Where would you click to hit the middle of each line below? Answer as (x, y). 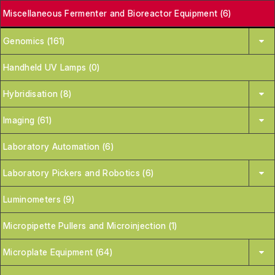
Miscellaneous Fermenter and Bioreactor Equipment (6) (117, 13)
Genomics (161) (34, 41)
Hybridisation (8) (37, 93)
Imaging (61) (27, 120)
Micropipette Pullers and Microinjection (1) (90, 225)
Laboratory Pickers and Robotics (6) (79, 172)
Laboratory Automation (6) (58, 146)
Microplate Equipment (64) (58, 252)
